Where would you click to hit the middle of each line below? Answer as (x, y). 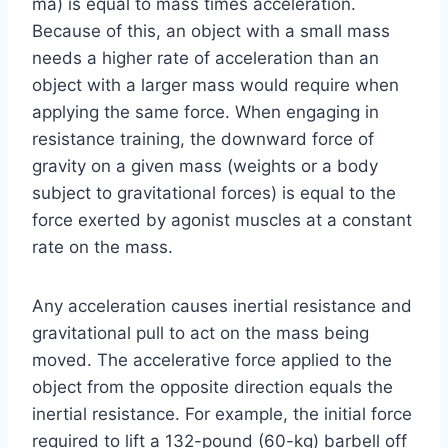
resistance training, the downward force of (203, 138)
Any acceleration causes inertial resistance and (222, 305)
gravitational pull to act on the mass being (200, 332)
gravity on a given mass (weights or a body (205, 165)
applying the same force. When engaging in (205, 111)
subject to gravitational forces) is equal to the (214, 192)
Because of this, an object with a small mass (211, 30)
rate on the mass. (105, 246)
